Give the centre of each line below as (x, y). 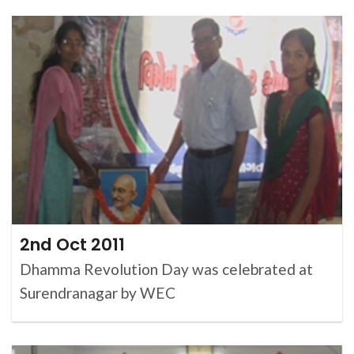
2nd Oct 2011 (72, 245)
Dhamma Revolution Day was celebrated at (166, 269)
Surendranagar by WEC (98, 293)
